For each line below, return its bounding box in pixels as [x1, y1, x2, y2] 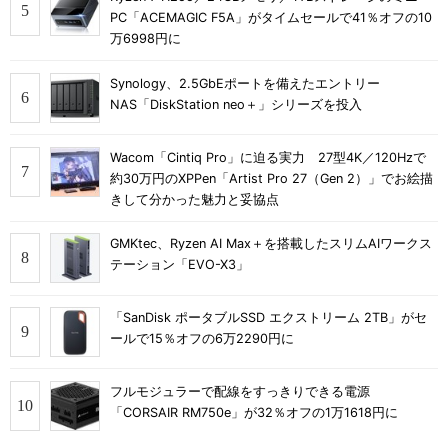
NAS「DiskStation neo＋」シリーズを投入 [110, 96, 362, 112]
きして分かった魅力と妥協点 [110, 191, 279, 207]
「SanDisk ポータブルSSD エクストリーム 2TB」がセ [110, 310, 427, 326]
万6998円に [110, 31, 181, 47]
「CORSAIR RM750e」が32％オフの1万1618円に [110, 404, 398, 420]
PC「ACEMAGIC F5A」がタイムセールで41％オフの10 [110, 10, 432, 26]
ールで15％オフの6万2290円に [110, 331, 294, 347]
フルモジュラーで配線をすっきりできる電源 [110, 383, 370, 399]
